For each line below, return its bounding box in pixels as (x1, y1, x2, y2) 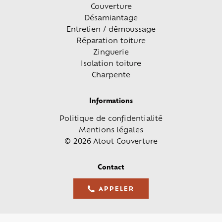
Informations (89, 96, 133, 106)
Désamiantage (84, 12, 138, 22)
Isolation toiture (80, 58, 142, 68)
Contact (98, 162, 124, 172)
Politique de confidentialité (59, 113, 163, 123)
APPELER (99, 184, 135, 193)
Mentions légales (79, 124, 143, 134)
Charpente (92, 69, 130, 79)
